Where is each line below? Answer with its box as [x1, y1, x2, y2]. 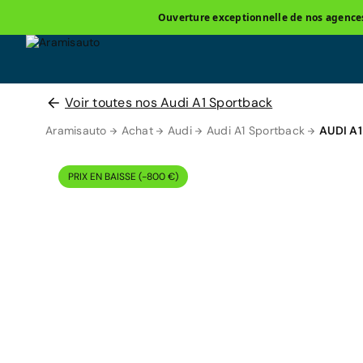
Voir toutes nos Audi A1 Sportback [65, 94, 273, 111]
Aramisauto [45, 123, 107, 138]
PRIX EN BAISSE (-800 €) [68, 170, 178, 183]
